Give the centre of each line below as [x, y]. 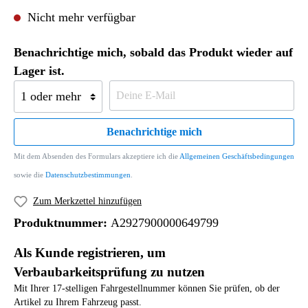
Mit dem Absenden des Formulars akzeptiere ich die [97, 156]
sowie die [30, 175]
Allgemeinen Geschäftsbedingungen [237, 156]
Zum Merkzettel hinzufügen [87, 201]
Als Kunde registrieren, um [90, 252]
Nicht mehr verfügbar [80, 17]
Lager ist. [39, 71]
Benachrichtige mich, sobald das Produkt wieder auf [153, 52]
